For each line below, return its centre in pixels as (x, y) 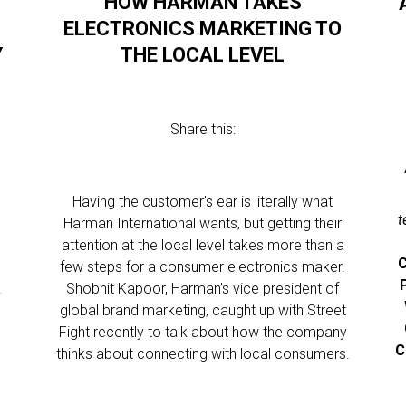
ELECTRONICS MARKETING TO (203, 29)
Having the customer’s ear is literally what (203, 202)
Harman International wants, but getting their (203, 223)
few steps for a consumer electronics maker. (203, 267)
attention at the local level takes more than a (203, 245)
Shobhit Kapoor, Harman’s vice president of (203, 289)
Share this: (203, 129)
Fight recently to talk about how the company (203, 332)
